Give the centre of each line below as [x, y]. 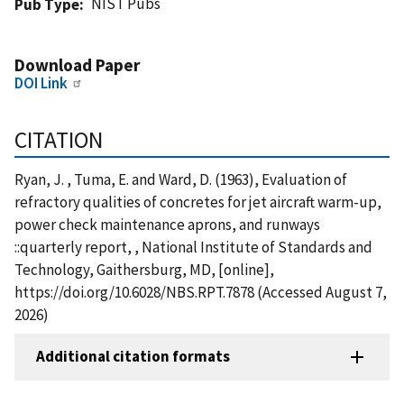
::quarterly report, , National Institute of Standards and [193, 247]
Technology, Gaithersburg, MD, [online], [144, 269]
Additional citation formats [133, 357]
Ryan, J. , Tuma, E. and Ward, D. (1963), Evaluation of [181, 179]
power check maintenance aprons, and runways [167, 224]
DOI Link [41, 83]
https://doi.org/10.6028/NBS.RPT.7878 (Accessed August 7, [201, 292]
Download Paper [77, 64]
